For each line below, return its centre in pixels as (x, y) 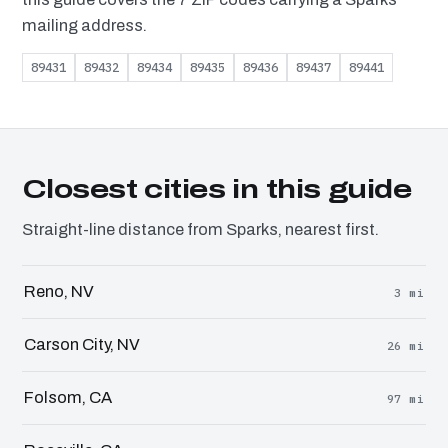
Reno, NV (59, 291)
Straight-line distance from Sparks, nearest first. (200, 229)
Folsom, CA (68, 397)
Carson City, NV (82, 344)
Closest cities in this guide (216, 188)
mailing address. (84, 25)
